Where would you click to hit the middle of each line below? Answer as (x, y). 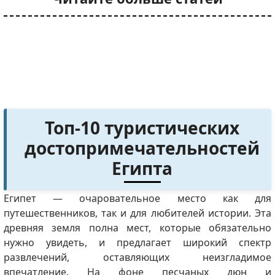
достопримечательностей (142, 148)
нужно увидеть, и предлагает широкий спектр (137, 243)
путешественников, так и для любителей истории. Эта (137, 213)
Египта (142, 168)
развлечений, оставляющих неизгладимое (137, 258)
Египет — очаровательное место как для (137, 199)
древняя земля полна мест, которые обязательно (137, 228)
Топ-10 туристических (142, 128)
